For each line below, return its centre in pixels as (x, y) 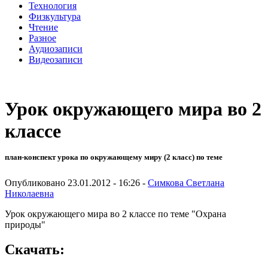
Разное (42, 38)
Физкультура (55, 16)
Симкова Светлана (186, 182)
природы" (25, 224)
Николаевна (29, 193)
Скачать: (35, 250)
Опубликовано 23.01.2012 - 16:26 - (76, 182)
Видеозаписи (56, 59)
